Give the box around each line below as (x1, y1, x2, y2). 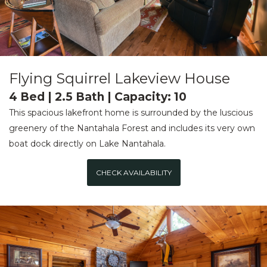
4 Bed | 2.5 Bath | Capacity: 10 (9, 90, 187, 104)
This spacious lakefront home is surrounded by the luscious (9, 107, 253, 119)
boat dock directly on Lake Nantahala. (9, 138, 166, 150)
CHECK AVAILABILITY (95, 167, 172, 177)
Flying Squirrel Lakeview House (9, 70, 230, 88)
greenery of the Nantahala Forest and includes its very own (9, 123, 255, 134)
